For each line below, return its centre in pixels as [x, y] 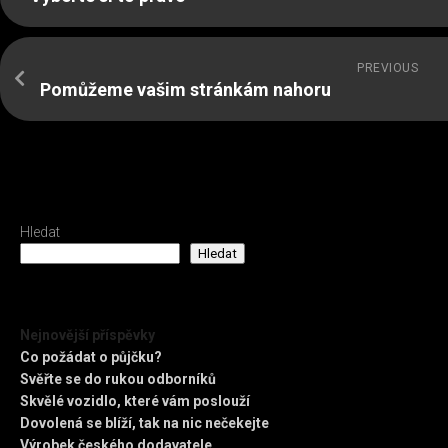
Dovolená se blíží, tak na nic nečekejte [144, 422]
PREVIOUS [387, 67]
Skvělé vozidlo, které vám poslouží [135, 400]
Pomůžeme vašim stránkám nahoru [185, 89]
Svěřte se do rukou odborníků [118, 378]
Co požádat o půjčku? [91, 356]
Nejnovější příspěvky [87, 334]
